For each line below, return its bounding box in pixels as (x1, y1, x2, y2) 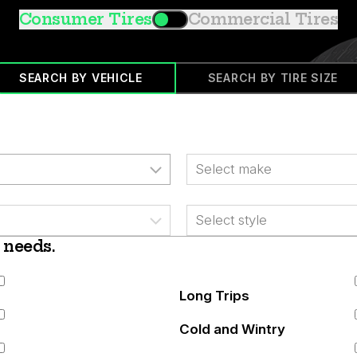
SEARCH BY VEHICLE (18, 71, 143, 84)
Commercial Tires (187, 10, 339, 29)
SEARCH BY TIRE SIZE (207, 71, 339, 84)
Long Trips (178, 288, 249, 304)
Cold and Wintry (178, 321, 285, 337)
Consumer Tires (18, 10, 152, 29)
